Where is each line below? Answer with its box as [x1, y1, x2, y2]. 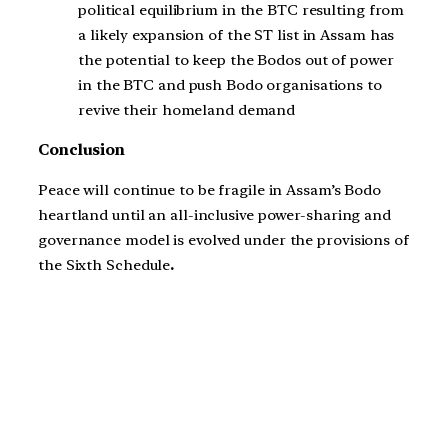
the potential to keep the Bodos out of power [78, 51, 394, 70]
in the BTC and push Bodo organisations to [78, 76, 382, 95]
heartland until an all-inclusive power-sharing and [38, 205, 391, 224]
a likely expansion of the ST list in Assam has [78, 26, 395, 45]
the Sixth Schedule [38, 255, 171, 274]
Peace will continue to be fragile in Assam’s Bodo [38, 180, 382, 199]
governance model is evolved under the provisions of [38, 230, 409, 249]
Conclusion [38, 141, 125, 160]
